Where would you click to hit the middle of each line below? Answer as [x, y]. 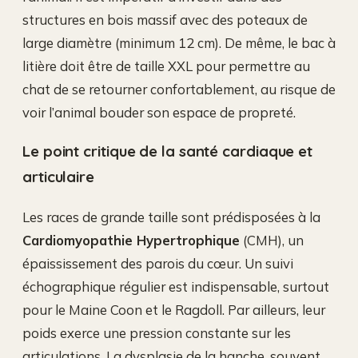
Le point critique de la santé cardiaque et [168, 151]
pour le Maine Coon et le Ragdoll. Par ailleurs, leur [174, 310]
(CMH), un [272, 241]
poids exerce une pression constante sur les [157, 333]
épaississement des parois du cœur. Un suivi [158, 264]
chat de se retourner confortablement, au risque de [179, 89]
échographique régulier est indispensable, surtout [176, 287]
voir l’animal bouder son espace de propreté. [159, 112]
